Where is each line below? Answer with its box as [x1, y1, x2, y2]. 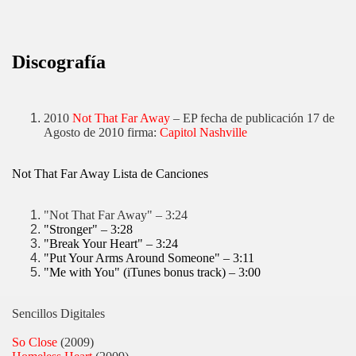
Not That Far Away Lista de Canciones [12, 167, 208, 181]
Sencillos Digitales [12, 307, 105, 321]
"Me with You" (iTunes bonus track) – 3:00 [44, 265, 261, 280]
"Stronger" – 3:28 [44, 222, 133, 237]
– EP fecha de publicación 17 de [170, 111, 335, 126]
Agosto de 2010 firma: [44, 126, 160, 140]
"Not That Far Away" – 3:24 [44, 208, 188, 222]
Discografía [12, 52, 106, 73]
